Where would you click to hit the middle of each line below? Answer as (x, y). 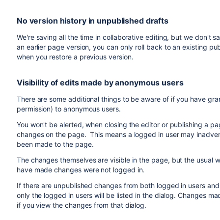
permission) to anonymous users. (69, 109)
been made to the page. (56, 144)
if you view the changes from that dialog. (82, 205)
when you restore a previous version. (76, 57)
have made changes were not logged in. (81, 170)
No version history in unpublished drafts (92, 21)
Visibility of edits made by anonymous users (100, 82)
